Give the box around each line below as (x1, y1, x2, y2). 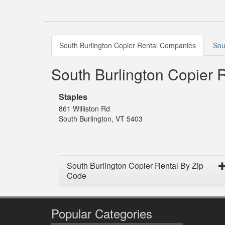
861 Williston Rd (59, 103, 110, 114)
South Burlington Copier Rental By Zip (67, 160, 203, 172)
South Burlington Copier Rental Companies (59, 40, 196, 51)
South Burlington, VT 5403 (59, 114, 143, 124)
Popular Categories (51, 204, 152, 222)
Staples (59, 91, 87, 103)
